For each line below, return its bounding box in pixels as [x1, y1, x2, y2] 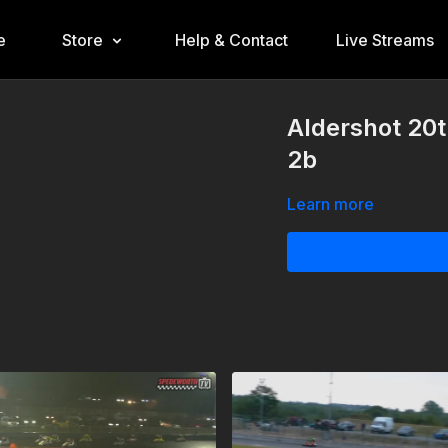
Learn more [287, 194, 375, 214]
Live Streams [335, 30, 434, 50]
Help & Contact [174, 30, 288, 50]
